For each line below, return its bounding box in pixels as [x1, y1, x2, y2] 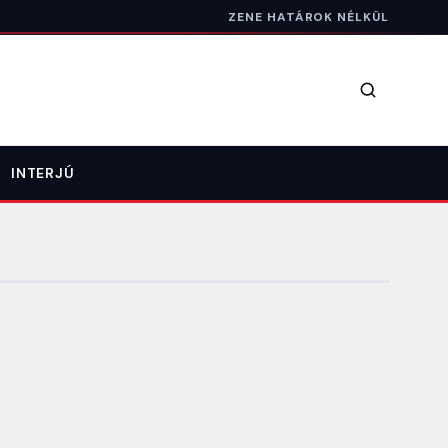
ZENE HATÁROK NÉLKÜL [227, 9, 390, 25]
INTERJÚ [10, 163, 75, 182]
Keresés [366, 90, 429, 113]
